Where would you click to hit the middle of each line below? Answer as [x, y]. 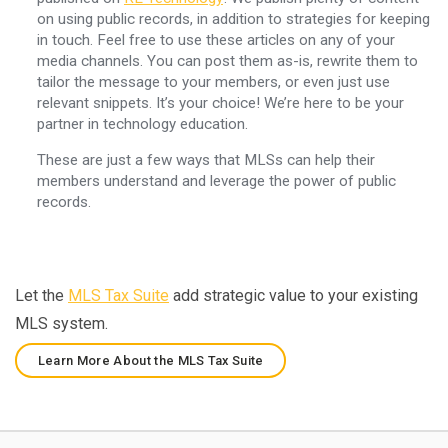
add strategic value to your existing [293, 295]
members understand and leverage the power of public [216, 180]
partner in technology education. [142, 123]
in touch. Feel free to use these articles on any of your [215, 39]
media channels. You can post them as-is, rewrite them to [227, 60]
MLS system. [61, 323]
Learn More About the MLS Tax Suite [150, 360]
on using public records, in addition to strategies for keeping [233, 18]
